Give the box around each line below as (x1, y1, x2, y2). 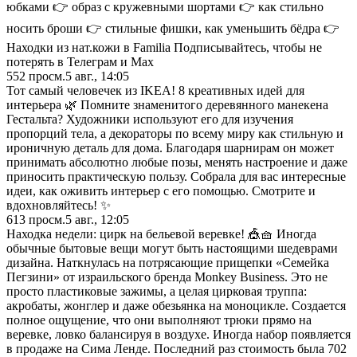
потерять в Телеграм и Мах (6, 54, 154, 69)
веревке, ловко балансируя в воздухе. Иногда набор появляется (6, 327, 351, 341)
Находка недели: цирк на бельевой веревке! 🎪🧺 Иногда (6, 226, 316, 241)
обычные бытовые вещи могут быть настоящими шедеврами (6, 241, 338, 255)
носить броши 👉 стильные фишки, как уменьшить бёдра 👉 (6, 21, 339, 35)
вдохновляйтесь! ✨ (6, 198, 111, 212)
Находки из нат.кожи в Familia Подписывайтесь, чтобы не (6, 40, 322, 54)
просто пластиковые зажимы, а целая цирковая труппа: (6, 284, 307, 298)
